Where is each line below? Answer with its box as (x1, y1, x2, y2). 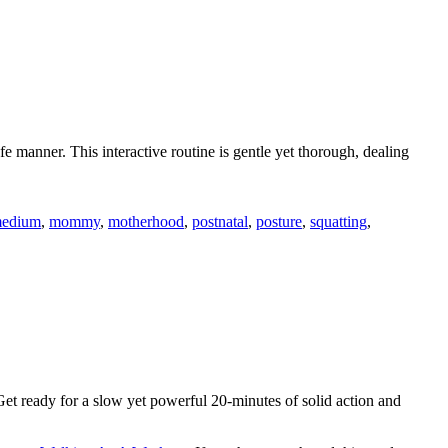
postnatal (192, 212, 248, 230)
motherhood (108, 212, 184, 230)
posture (256, 212, 302, 230)
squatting (310, 212, 367, 230)
